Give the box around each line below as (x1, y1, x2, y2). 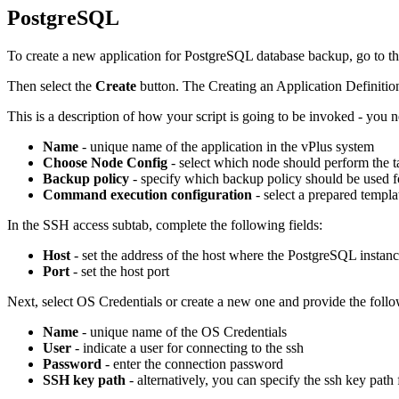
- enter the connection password (102, 355, 283, 371)
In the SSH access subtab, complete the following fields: (7, 216, 322, 232)
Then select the (7, 77, 95, 94)
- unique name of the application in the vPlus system (78, 138, 374, 154)
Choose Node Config (43, 154, 167, 170)
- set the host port (69, 263, 169, 279)
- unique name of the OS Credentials (78, 323, 287, 339)
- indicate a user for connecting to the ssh (71, 339, 304, 355)
